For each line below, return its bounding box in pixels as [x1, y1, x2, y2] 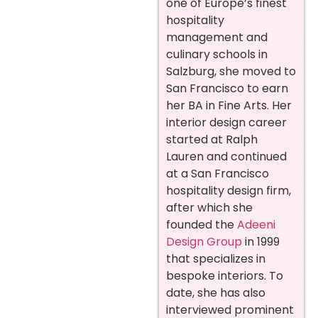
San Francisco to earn [166, 80, 288, 97]
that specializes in [166, 251, 265, 268]
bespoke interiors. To [166, 268, 283, 285]
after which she [166, 199, 253, 216]
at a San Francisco [166, 165, 269, 182]
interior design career [166, 114, 287, 131]
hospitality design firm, [166, 182, 291, 199]
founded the [166, 216, 237, 234]
